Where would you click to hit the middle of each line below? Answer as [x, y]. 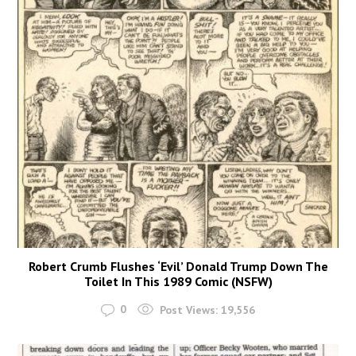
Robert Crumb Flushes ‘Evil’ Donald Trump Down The [178, 267]
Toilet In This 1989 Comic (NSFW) [178, 282]
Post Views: [189, 310]
